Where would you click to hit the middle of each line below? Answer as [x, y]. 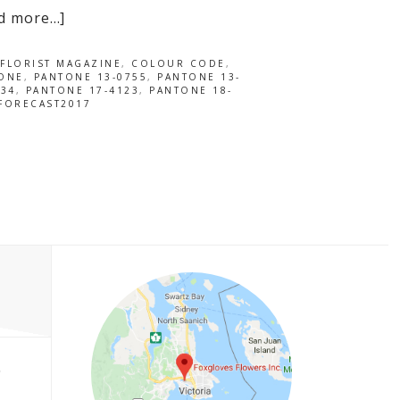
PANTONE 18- [191, 90]
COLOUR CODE [179, 63]
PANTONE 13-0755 [90, 77]
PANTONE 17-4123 [83, 90]
